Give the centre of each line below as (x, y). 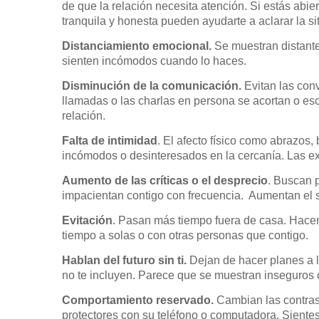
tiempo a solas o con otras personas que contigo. (185, 235)
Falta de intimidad (110, 141)
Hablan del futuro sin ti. (124, 260)
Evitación (87, 220)
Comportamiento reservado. (138, 300)
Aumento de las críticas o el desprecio (165, 181)
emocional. (182, 46)
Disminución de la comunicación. (152, 86)
